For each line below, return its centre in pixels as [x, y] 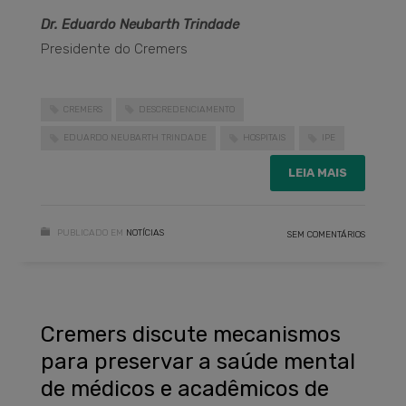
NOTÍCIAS [145, 232]
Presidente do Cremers [114, 48]
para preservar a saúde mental [198, 361]
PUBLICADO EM [90, 232]
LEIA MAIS [318, 172]
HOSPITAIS [264, 138]
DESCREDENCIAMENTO [187, 109]
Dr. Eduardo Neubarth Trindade [140, 24]
